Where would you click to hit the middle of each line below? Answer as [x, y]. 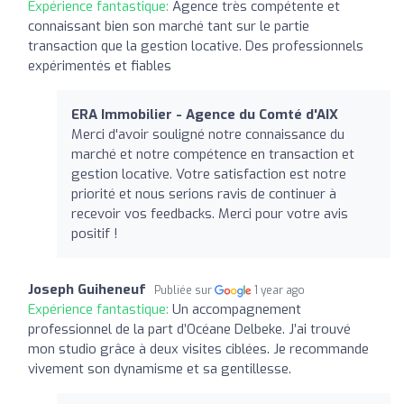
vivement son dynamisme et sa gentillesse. [160, 368]
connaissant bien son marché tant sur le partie [169, 26]
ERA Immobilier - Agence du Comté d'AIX [205, 114]
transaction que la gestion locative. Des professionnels [196, 46]
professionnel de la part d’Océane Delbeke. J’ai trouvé [189, 329]
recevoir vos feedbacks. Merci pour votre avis [210, 213]
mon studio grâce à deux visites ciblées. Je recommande [198, 349]
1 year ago [280, 290]
